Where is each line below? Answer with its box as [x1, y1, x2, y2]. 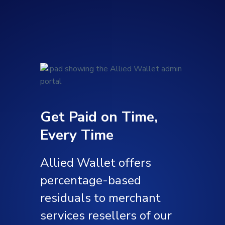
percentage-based [40, 172, 141, 188]
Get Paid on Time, [40, 107, 158, 127]
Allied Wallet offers [40, 155, 151, 171]
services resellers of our [40, 207, 172, 223]
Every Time [40, 126, 114, 145]
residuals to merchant [40, 190, 161, 206]
